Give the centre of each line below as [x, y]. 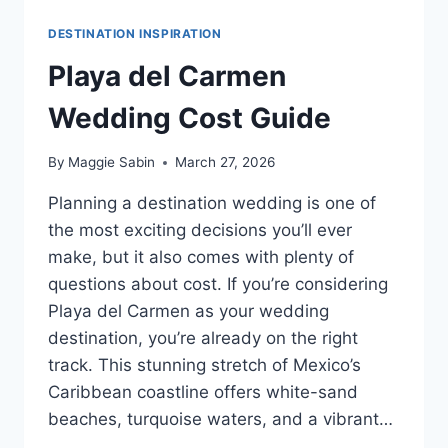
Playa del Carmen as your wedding [188, 311]
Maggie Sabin [112, 162]
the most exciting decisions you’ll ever [200, 230]
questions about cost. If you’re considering [218, 284]
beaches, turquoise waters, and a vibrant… [220, 419]
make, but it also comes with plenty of [201, 257]
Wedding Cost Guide [189, 117]
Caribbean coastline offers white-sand [203, 392]
